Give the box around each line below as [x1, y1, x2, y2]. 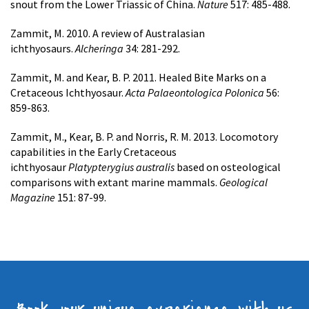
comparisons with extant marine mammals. [10, 175, 219, 190]
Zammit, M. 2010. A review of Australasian [10, 26, 205, 41]
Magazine [10, 190, 57, 205]
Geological [219, 175, 268, 190]
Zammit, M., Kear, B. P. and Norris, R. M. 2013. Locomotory [10, 130, 278, 144]
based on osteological [175, 160, 281, 175]
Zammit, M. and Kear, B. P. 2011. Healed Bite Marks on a [10, 70, 266, 85]
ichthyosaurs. [10, 41, 75, 56]
